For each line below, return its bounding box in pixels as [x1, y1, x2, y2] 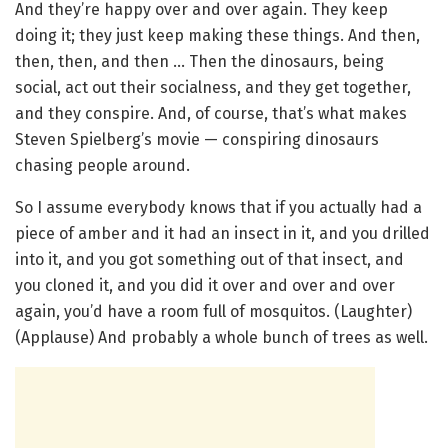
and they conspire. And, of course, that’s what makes [15, 103, 407, 123]
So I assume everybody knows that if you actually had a [15, 197, 422, 217]
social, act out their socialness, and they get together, [15, 77, 411, 97]
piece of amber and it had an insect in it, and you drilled [15, 223, 430, 243]
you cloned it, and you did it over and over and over [15, 275, 395, 295]
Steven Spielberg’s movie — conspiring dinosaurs [15, 129, 379, 149]
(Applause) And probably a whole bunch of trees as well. [15, 327, 428, 347]
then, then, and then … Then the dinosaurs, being [15, 51, 384, 71]
